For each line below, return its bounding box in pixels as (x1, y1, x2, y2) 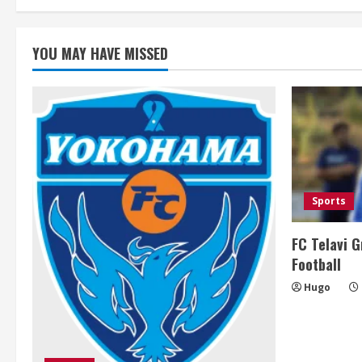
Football (292, 254, 341, 276)
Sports (312, 194, 346, 208)
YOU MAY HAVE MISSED (32, 42, 168, 64)
